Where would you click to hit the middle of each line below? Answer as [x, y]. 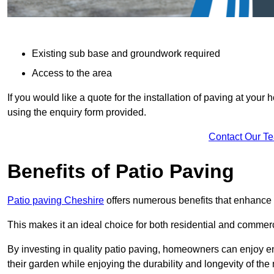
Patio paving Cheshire [56, 200]
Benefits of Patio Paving [121, 171]
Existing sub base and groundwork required [126, 53]
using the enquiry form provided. [77, 112]
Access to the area [72, 73]
